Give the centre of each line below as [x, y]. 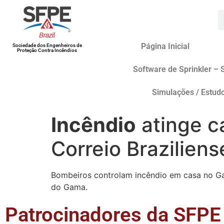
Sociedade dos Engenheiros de [47, 45]
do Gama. [69, 187]
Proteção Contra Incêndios [47, 50]
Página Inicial [165, 46]
